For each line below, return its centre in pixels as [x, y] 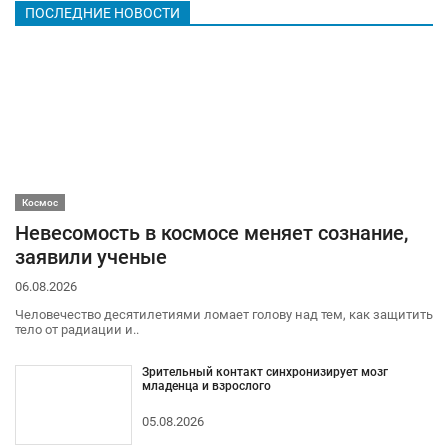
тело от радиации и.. [77, 329]
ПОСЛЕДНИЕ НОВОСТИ [102, 13]
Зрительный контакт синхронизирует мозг [264, 371]
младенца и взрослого [206, 385]
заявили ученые [91, 257]
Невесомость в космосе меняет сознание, [211, 233]
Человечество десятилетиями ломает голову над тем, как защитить [224, 314]
